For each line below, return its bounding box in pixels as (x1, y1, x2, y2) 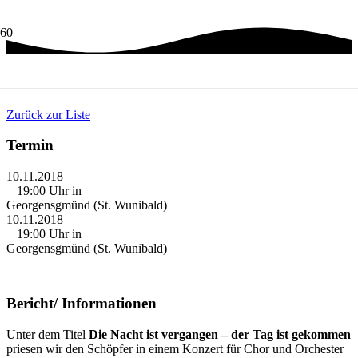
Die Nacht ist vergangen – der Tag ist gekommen (89, 327, 351, 341)
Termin (6, 137, 54, 154)
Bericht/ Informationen (6, 294, 157, 312)
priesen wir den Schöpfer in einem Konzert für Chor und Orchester (6, 341, 344, 356)
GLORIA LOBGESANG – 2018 (6, 70, 267, 91)
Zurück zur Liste (6, 107, 90, 121)
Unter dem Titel (6, 327, 89, 341)
